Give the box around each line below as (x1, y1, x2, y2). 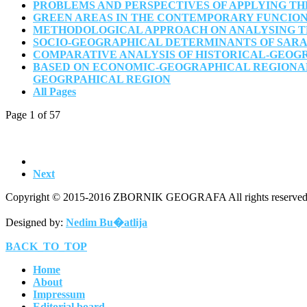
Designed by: (5, 216, 66, 228)
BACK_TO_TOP (5, 240, 87, 252)
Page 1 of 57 (5, 108, 60, 121)
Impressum (33, 288, 85, 300)
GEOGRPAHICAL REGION (33, 73, 171, 85)
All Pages (33, 85, 76, 97)
